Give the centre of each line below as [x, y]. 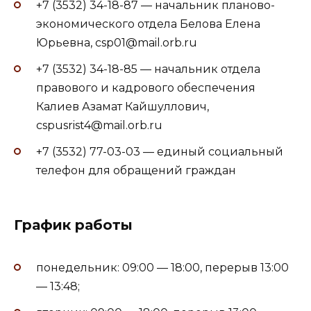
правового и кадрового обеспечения [146, 88]
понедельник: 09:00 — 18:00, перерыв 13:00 [162, 267]
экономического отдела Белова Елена [148, 24]
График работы [73, 225]
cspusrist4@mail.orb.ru [99, 126]
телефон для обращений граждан [136, 171]
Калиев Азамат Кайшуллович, [123, 107]
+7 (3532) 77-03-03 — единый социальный [160, 152]
